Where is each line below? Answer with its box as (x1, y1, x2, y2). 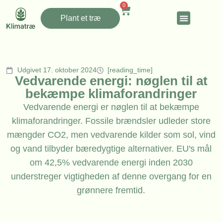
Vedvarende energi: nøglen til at (14, 73, 208, 89)
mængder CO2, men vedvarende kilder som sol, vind (6, 130, 216, 140)
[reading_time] (108, 66, 153, 74)
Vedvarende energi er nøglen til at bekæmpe (23, 102, 199, 112)
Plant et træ (60, 13, 101, 22)
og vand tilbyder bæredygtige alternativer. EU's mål (10, 144, 212, 154)
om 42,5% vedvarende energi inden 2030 (29, 158, 193, 168)
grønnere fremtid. (77, 185, 145, 196)
